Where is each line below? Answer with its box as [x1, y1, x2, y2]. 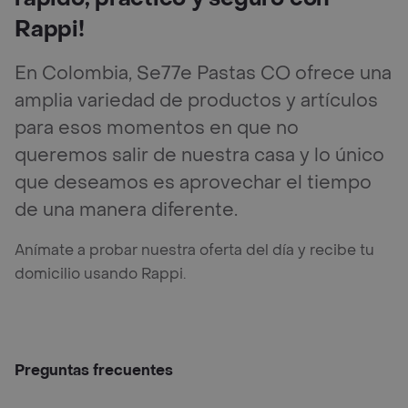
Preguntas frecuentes [15, 360, 173, 380]
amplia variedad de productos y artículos [15, 88, 378, 113]
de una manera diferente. [15, 198, 238, 222]
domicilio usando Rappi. [15, 263, 186, 283]
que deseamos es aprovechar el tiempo [15, 170, 372, 195]
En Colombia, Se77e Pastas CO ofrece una [15, 61, 392, 86]
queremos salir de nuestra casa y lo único [15, 143, 384, 168]
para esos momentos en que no [15, 116, 299, 140]
